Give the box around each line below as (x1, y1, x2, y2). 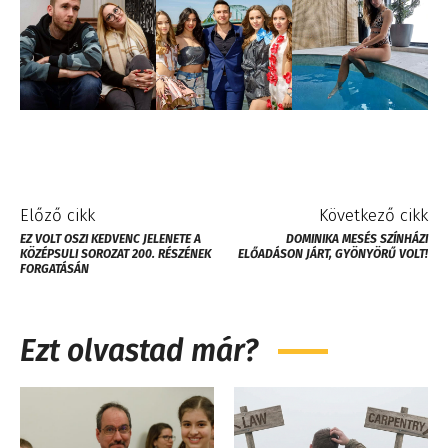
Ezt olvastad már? (20, 332, 258, 369)
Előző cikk (20, 204, 95, 226)
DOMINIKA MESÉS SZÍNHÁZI (285, 231, 428, 246)
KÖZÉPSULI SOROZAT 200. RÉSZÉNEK (20, 246, 211, 261)
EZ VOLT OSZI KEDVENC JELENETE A (20, 231, 201, 246)
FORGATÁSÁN (20, 261, 89, 276)
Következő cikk (318, 204, 428, 226)
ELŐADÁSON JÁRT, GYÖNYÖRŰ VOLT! (237, 246, 428, 261)
